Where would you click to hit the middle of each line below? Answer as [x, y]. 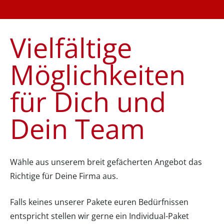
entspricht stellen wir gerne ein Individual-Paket [99, 216]
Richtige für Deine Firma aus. [65, 176]
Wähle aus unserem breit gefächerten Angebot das [106, 162]
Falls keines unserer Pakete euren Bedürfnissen [99, 202]
